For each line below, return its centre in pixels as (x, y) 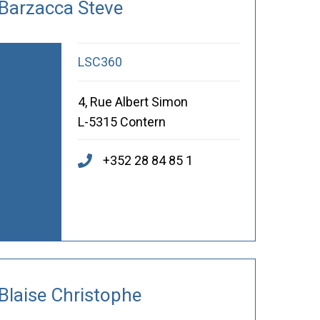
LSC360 (100, 62)
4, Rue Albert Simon (132, 102)
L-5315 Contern (121, 122)
